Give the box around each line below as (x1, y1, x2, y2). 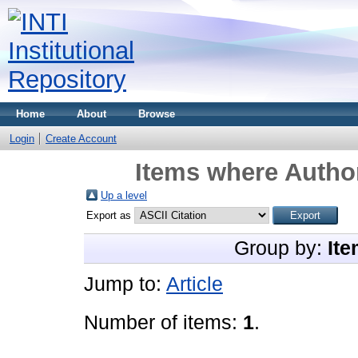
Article (166, 273, 223, 295)
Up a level (101, 189, 147, 201)
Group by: (234, 237, 328, 259)
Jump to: (84, 273, 166, 295)
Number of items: (84, 312, 243, 333)
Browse (138, 108, 175, 120)
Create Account (46, 133, 117, 145)
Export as (86, 209, 134, 221)
